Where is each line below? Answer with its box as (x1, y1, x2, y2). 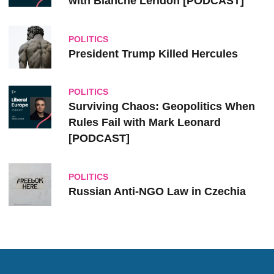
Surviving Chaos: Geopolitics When (68, 100, 255, 113)
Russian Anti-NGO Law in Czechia (68, 185, 246, 198)
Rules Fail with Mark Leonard (68, 116, 221, 129)
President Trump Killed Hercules (68, 47, 238, 60)
